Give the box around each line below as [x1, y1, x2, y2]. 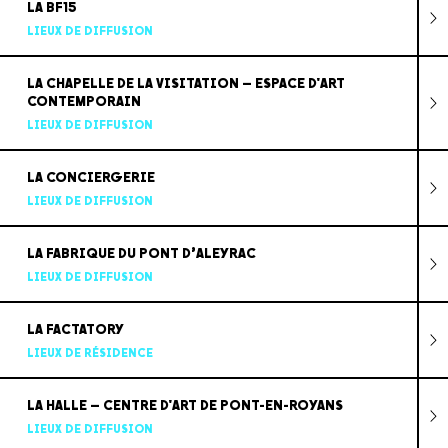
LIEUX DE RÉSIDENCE [26, 345, 153, 360]
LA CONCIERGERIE [26, 168, 155, 186]
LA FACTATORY [26, 320, 124, 338]
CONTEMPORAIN [26, 92, 141, 110]
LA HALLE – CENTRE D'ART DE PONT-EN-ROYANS [26, 396, 343, 414]
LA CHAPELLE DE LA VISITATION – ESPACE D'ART [26, 74, 345, 92]
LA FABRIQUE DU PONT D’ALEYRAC [26, 244, 256, 262]
